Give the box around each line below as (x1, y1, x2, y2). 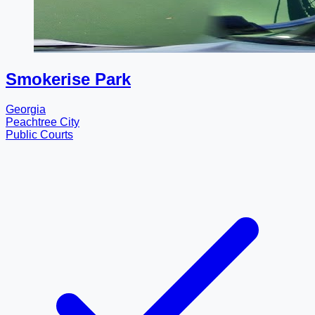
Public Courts (6, 129, 73, 141)
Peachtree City (6, 116, 79, 129)
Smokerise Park (6, 70, 131, 89)
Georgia (6, 103, 46, 116)
